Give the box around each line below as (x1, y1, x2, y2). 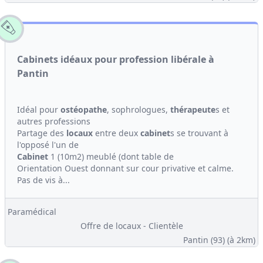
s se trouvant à (170, 127, 228, 139)
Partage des (17, 127, 66, 139)
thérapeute (170, 104, 215, 115)
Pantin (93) (183, 234, 227, 245)
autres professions (17, 116, 90, 127)
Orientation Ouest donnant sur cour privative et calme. (17, 163, 234, 174)
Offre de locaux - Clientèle (80, 220, 183, 231)
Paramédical (8, 206, 56, 217)
